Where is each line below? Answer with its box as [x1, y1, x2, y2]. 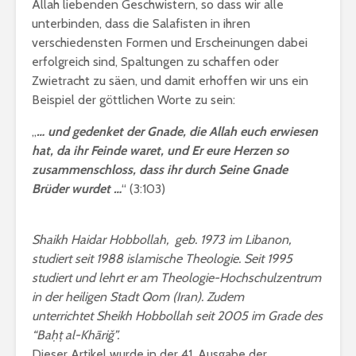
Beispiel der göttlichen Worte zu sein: [32, 92, 235, 107]
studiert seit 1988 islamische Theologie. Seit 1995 [32, 251, 292, 266]
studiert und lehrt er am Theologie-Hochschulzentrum [32, 270, 321, 285]
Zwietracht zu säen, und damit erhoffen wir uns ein [32, 73, 308, 88]
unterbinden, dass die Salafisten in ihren [32, 16, 250, 31]
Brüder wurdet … [32, 181, 122, 196]
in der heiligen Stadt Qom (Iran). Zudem [32, 289, 244, 304]
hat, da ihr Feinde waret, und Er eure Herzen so [32, 143, 288, 158]
